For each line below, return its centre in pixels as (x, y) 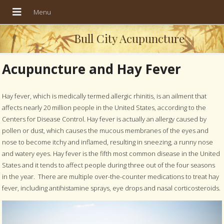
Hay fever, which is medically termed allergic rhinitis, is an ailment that (104, 96)
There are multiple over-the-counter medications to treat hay (129, 177)
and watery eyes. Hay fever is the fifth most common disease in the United (111, 154)
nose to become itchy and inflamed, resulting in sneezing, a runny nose (108, 142)
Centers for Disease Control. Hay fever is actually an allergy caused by (104, 119)
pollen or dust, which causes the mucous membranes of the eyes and (105, 131)
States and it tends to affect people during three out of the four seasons (109, 165)
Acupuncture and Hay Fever (92, 69)
